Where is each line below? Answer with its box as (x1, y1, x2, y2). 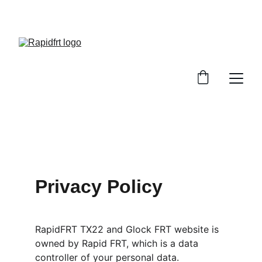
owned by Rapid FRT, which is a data (35, 237, 201, 249)
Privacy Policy (35, 176, 163, 197)
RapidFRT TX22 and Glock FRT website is (35, 223, 222, 235)
